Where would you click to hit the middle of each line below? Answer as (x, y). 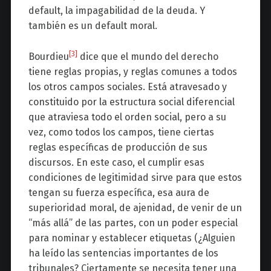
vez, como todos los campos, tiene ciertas (121, 132)
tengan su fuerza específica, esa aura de (119, 192)
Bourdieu (48, 56)
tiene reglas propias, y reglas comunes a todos (132, 71)
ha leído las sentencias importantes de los (123, 253)
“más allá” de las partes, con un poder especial (133, 223)
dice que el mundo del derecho (148, 56)
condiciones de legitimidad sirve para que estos (135, 177)
